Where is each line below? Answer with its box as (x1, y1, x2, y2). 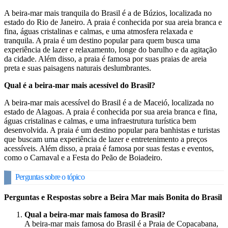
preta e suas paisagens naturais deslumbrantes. (4, 63, 151, 72)
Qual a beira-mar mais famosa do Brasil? (24, 210, 165, 219)
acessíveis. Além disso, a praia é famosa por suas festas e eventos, (4, 144, 214, 153)
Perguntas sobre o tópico (15, 172, 84, 181)
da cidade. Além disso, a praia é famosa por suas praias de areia (4, 54, 207, 63)
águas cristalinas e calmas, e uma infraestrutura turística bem (4, 116, 196, 125)
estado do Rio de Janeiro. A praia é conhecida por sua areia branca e (4, 17, 222, 26)
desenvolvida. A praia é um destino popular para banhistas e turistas (4, 125, 220, 134)
